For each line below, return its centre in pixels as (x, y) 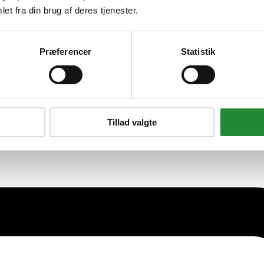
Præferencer (65, 51)
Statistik (198, 51)
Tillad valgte (132, 122)
